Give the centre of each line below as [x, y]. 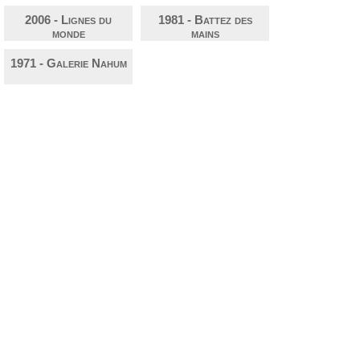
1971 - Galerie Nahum [68, 63]
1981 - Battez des [205, 20]
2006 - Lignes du [68, 20]
